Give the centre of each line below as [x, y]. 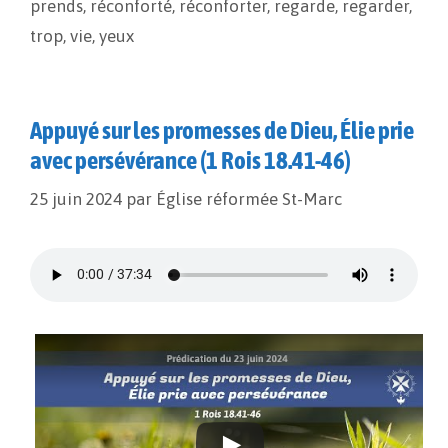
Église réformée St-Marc [249, 198]
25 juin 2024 [76, 198]
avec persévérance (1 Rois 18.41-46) [190, 160]
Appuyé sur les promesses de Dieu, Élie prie [222, 130]
